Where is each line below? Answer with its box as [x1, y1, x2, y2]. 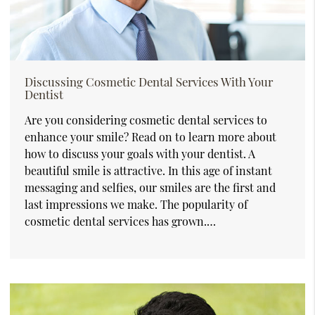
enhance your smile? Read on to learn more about [25, 129, 276, 144]
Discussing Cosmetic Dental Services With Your [25, 73, 273, 89]
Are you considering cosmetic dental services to [25, 112, 267, 127]
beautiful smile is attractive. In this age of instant [25, 162, 272, 178]
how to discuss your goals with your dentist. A [25, 146, 255, 161]
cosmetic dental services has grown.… [25, 213, 216, 229]
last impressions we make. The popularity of [25, 196, 247, 212]
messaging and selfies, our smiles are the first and [25, 179, 276, 195]
